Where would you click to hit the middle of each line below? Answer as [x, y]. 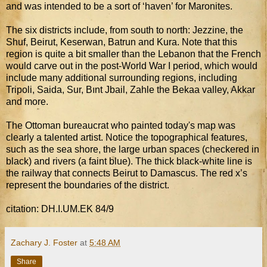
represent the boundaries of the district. [88, 185]
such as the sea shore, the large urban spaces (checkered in [133, 149]
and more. [27, 101]
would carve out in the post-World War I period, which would [132, 66]
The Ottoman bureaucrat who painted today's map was [121, 125]
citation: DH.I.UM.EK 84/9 [60, 209]
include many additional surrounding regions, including [122, 77]
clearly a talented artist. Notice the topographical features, [127, 137]
